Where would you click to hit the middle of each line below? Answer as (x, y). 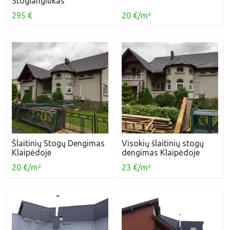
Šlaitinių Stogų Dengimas (59, 143)
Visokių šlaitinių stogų (163, 143)
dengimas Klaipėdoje (161, 152)
